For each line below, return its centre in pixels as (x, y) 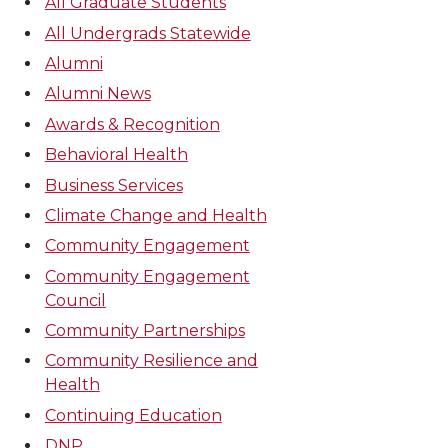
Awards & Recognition (132, 124)
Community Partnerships (144, 331)
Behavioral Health (116, 155)
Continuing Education (133, 415)
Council (75, 300)
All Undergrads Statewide (147, 33)
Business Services (113, 185)
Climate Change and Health (155, 215)
